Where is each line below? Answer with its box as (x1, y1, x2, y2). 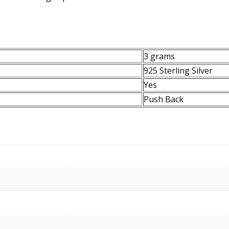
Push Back (144, 93, 184, 105)
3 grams (144, 50, 175, 62)
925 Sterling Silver (144, 64, 213, 76)
